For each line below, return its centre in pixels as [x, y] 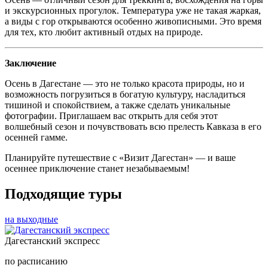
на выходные [31, 219]
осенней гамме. [36, 137]
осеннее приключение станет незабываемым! [97, 168]
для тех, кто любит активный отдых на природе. [104, 32]
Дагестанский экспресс [52, 240]
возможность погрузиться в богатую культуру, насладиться [125, 94]
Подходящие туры [63, 194]
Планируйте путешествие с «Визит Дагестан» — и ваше [120, 157]
